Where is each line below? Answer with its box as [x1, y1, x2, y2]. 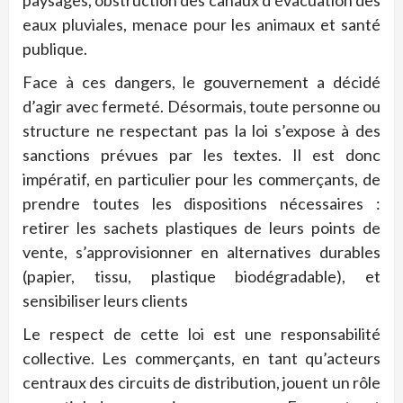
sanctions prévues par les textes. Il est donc [22, 145, 381, 166]
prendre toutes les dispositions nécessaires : [22, 193, 381, 214]
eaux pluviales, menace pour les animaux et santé [22, 14, 381, 35]
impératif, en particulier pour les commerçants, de [22, 169, 381, 190]
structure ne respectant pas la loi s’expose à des [22, 121, 381, 141]
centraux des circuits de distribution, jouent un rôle [22, 372, 381, 393]
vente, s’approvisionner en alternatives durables [22, 242, 381, 263]
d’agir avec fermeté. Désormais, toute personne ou [22, 96, 381, 117]
